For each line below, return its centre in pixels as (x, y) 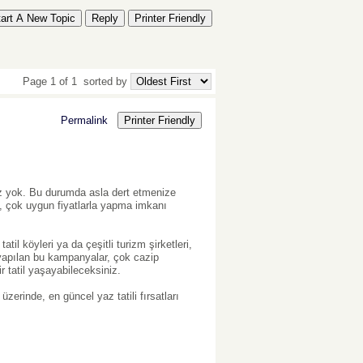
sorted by (105, 81)
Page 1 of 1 (51, 81)
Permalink (84, 121)
